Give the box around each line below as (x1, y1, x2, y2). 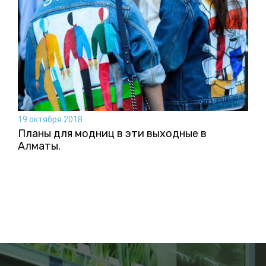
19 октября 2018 (18, 114, 83, 124)
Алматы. (18, 139, 61, 153)
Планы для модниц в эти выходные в (18, 126, 207, 140)
